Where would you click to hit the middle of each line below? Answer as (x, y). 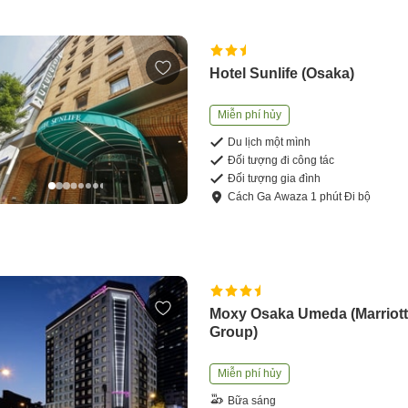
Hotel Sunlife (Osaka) (282, 74)
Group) (234, 331)
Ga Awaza (283, 197)
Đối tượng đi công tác (281, 161)
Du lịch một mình (270, 143)
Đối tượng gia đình (275, 179)
